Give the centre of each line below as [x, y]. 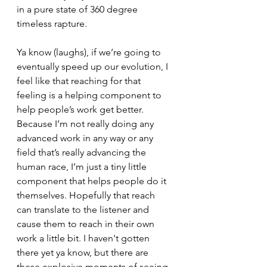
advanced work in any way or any [86, 138]
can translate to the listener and [84, 209]
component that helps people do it [93, 181]
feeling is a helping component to [90, 95]
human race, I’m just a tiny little [83, 166]
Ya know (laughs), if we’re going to [90, 52]
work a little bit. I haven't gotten [84, 238]
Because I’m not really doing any [86, 123]
